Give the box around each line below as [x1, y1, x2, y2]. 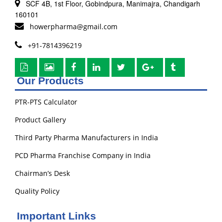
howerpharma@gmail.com [28, 21, 117, 31]
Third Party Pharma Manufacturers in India [15, 132, 158, 142]
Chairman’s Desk [15, 168, 70, 178]
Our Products [17, 74, 84, 86]
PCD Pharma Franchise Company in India [15, 150, 151, 160]
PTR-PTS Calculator [15, 97, 77, 107]
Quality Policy [15, 186, 59, 196]
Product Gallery [15, 114, 66, 124]
